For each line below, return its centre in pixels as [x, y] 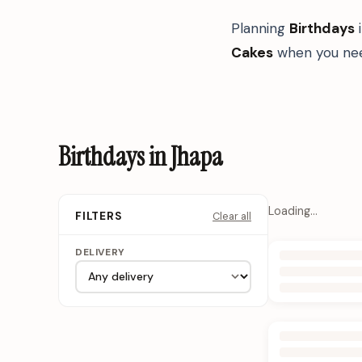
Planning [260, 28]
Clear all [232, 216]
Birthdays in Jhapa [141, 157]
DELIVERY [100, 253]
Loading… [293, 210]
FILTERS [99, 217]
